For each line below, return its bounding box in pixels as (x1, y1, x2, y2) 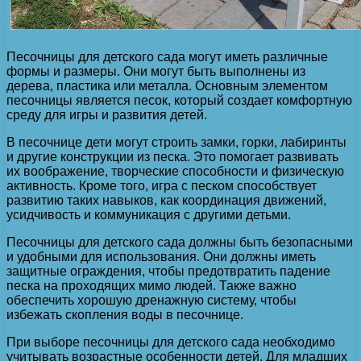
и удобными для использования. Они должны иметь (6, 249, 316, 263)
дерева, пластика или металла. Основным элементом (6, 78, 328, 93)
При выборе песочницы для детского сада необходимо (6, 334, 335, 349)
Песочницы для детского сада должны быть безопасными (6, 234, 353, 249)
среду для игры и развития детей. (6, 107, 207, 122)
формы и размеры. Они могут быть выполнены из (6, 64, 305, 78)
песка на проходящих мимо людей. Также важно (6, 278, 297, 293)
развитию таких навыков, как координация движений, (6, 193, 326, 207)
